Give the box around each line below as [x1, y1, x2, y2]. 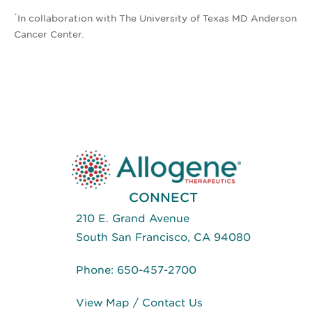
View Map [75, 296, 130, 310]
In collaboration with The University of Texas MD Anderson [17, 13, 297, 24]
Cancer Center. [14, 29, 84, 40]
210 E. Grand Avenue [75, 212, 189, 226]
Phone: [75, 263, 117, 277]
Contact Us [141, 296, 203, 310]
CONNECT [128, 189, 198, 206]
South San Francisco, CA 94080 [75, 231, 251, 244]
